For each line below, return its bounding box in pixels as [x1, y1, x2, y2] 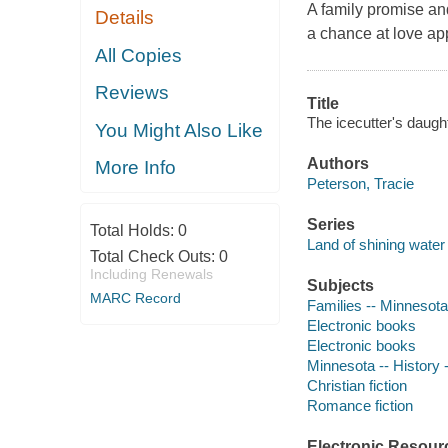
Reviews [95, 82, 170, 104]
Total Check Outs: [89, 247, 219, 265]
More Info [95, 157, 177, 179]
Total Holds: [89, 221, 178, 239]
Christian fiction [306, 376, 407, 394]
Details [95, 7, 155, 29]
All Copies [95, 44, 183, 66]
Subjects [306, 276, 374, 294]
